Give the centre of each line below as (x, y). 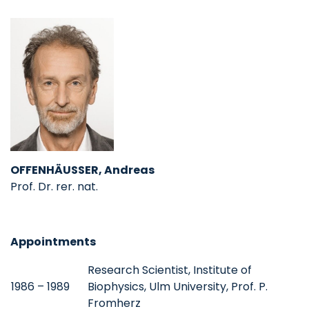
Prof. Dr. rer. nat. (54, 186)
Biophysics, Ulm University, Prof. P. (178, 286)
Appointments (53, 241)
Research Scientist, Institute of (170, 270)
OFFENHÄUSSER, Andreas (82, 170)
